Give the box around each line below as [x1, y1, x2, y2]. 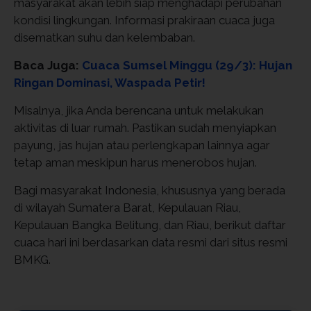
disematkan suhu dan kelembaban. [14, 31, 195, 44]
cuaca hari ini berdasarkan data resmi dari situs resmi [14, 235, 287, 249]
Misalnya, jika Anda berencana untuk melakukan [14, 103, 264, 117]
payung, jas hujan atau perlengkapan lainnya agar [14, 138, 270, 152]
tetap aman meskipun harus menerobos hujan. [14, 155, 257, 169]
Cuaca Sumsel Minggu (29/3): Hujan [82, 58, 292, 72]
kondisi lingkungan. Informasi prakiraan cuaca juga [14, 13, 275, 27]
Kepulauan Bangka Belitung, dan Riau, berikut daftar [14, 218, 286, 232]
